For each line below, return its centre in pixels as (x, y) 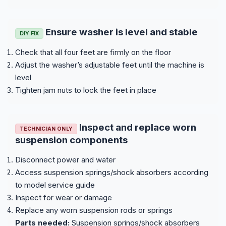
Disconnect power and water (65, 159)
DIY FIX (29, 33)
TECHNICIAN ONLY (46, 128)
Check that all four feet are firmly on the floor (93, 52)
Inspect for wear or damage (64, 197)
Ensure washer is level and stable (121, 32)
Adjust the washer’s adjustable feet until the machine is (110, 65)
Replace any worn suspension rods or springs (94, 210)
